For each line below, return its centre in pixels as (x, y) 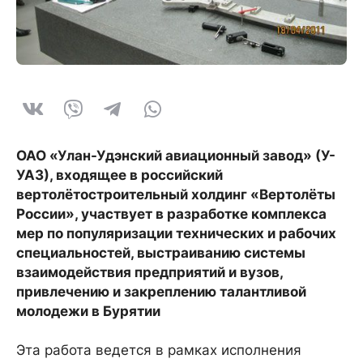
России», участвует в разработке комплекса (171, 214)
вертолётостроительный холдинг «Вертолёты (176, 194)
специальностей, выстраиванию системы (161, 253)
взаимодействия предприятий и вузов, (149, 272)
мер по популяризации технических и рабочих (176, 233)
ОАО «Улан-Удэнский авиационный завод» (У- (176, 156)
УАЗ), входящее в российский (120, 175)
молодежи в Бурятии (88, 311)
